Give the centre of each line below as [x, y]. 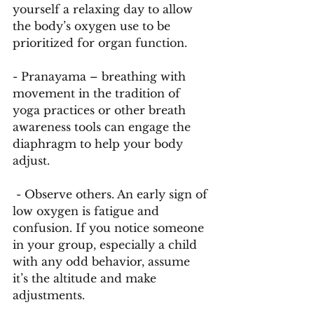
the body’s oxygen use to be [93, 26]
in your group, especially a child [107, 245]
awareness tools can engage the [103, 127]
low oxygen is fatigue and [88, 211]
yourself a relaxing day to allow [104, 9]
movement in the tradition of [98, 93]
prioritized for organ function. [102, 43]
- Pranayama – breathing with [101, 76]
